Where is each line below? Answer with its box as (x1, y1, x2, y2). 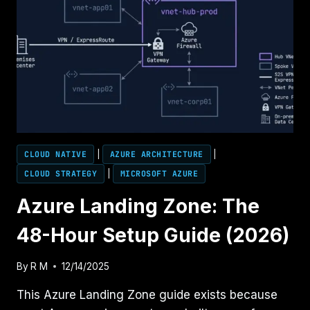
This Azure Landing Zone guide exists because (17, 287, 277, 302)
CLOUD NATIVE (24, 149, 86, 160)
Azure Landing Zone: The (17, 194, 259, 219)
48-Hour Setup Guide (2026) (17, 224, 289, 248)
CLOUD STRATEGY (24, 168, 97, 179)
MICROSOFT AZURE (120, 168, 199, 179)
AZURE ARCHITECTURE (109, 149, 203, 160)
